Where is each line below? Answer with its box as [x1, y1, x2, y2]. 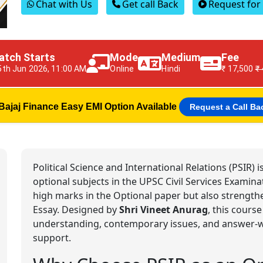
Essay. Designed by [33, 203, 119, 216]
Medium [161, 50, 201, 63]
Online [110, 63, 134, 73]
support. [33, 231, 71, 244]
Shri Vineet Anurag [119, 203, 208, 216]
